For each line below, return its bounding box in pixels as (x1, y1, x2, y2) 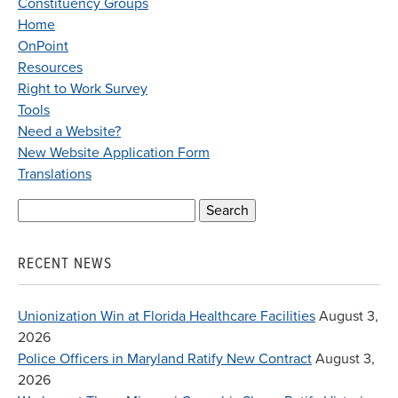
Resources (18, 59, 83, 77)
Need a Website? (18, 123, 121, 141)
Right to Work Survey (18, 80, 147, 99)
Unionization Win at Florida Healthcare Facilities (18, 307, 315, 326)
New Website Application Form (18, 144, 210, 163)
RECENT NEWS (18, 253, 112, 273)
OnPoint (18, 37, 68, 56)
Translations (18, 165, 92, 184)
